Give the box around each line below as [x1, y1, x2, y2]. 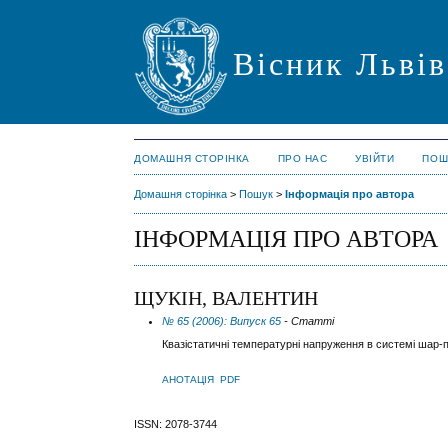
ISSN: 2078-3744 [134, 417, 218, 430]
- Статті [281, 315, 335, 328]
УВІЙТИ [355, 153, 395, 164]
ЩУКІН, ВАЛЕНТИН [134, 287, 319, 310]
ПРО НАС [277, 153, 328, 164]
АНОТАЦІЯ [162, 374, 215, 386]
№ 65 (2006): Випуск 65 [162, 315, 282, 328]
